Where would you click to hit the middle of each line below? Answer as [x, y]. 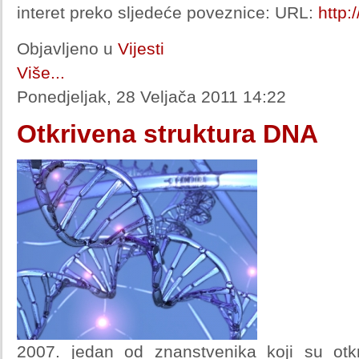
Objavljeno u [65, 48]
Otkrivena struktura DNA [167, 134]
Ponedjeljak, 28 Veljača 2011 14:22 [151, 97]
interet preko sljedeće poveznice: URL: [167, 12]
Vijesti [141, 48]
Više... [41, 73]
